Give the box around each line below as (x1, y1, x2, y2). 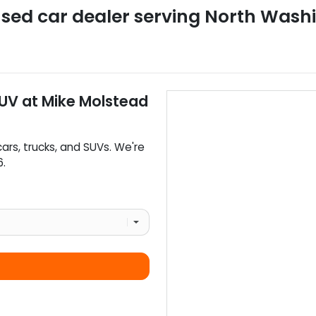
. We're (109, 139, 145, 154)
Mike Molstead (42, 90, 148, 111)
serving (134, 4, 205, 29)
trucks (23, 139, 55, 154)
